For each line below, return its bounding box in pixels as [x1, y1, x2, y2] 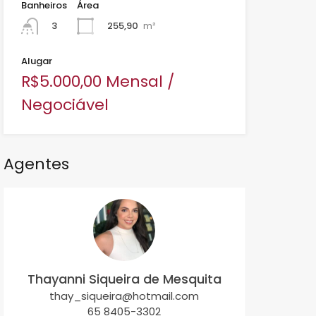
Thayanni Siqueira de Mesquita [27, 270, 221, 288]
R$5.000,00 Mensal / [20, 71, 174, 93]
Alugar [20, 54, 52, 68]
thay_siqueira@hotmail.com [49, 288, 200, 304]
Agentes [3, 153, 69, 176]
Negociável [20, 94, 109, 116]
